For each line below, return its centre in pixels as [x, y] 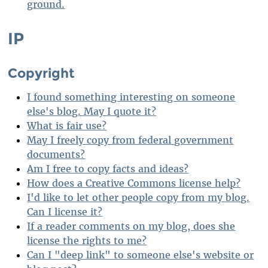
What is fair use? [67, 125]
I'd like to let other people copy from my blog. [138, 197]
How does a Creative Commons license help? [134, 183]
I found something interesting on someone [131, 97]
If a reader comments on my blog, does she [131, 226]
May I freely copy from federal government [130, 140]
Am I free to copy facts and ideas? [108, 168]
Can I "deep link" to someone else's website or [141, 255]
